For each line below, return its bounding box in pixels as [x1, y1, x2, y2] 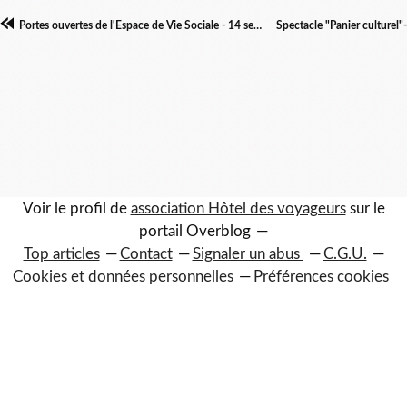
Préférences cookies [253, 269, 389, 284]
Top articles [23, 246, 100, 262]
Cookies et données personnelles [13, 269, 233, 284]
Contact [119, 246, 173, 262]
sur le [345, 201, 385, 216]
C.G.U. [323, 246, 367, 262]
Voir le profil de [22, 201, 131, 216]
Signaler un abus [192, 246, 303, 262]
